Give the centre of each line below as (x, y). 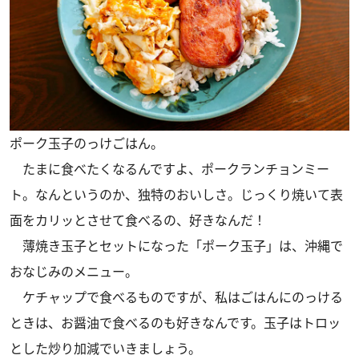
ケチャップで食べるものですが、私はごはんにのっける (176, 298)
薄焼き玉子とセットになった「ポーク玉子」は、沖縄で (176, 246)
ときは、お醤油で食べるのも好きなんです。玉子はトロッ (175, 323)
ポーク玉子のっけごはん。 (87, 144)
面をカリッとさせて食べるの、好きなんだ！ (138, 221)
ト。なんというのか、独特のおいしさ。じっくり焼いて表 (176, 195)
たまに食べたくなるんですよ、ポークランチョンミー (169, 169)
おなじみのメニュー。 (74, 272)
